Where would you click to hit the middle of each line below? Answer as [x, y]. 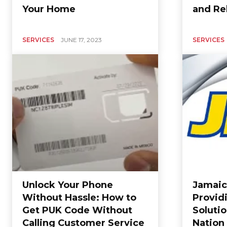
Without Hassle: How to [79, 197]
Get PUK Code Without [77, 210]
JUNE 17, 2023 [81, 40]
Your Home [49, 9]
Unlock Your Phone [68, 185]
